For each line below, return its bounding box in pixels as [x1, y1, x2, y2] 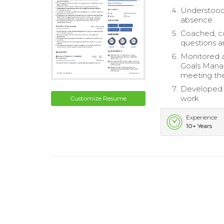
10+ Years [186, 122, 212, 129]
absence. [180, 15, 216, 24]
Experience [186, 113, 217, 121]
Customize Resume [70, 94, 127, 102]
